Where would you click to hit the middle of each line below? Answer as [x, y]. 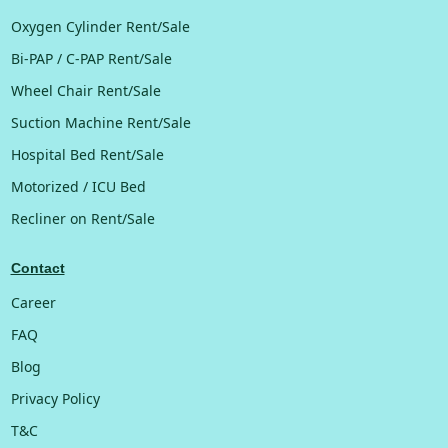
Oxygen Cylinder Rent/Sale [100, 26]
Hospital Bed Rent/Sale [87, 154]
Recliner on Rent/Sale [82, 218]
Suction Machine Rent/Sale [100, 122]
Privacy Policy [55, 398]
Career [33, 302]
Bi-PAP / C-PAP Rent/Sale [91, 58]
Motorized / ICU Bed [78, 186]
